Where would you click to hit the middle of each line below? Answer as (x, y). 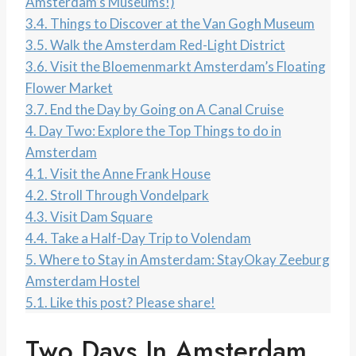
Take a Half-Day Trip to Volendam (151, 238)
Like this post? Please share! (133, 303)
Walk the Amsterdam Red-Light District (168, 45)
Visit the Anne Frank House (130, 174)
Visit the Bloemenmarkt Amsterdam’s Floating (188, 67)
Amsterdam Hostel (83, 281)
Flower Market (69, 88)
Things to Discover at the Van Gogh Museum (182, 24)
